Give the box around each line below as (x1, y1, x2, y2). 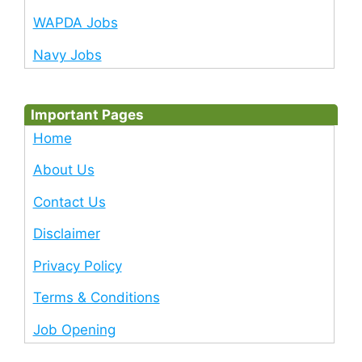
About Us (32, 162, 95, 179)
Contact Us (32, 193, 106, 210)
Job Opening (32, 321, 116, 338)
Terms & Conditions (32, 289, 160, 306)
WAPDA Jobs (32, 15, 118, 32)
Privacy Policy (32, 257, 122, 274)
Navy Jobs (32, 46, 102, 63)
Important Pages (30, 106, 144, 123)
